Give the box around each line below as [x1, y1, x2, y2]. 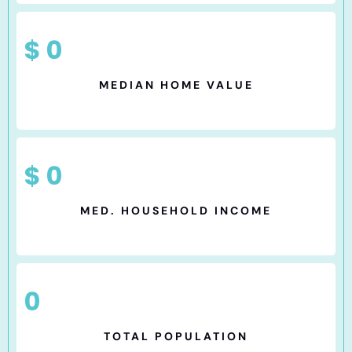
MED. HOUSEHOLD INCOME [80, 203, 272, 218]
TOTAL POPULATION [104, 329, 248, 344]
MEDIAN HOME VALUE [98, 78, 254, 93]
